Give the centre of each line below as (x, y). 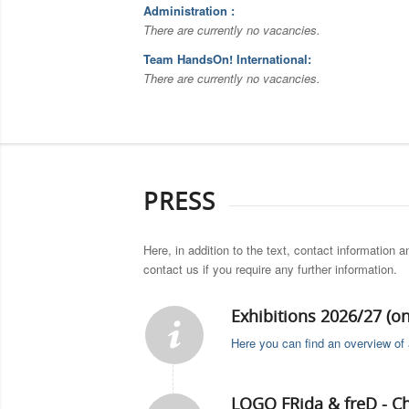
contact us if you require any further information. (270, 269)
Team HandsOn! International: (227, 59)
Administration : (189, 11)
